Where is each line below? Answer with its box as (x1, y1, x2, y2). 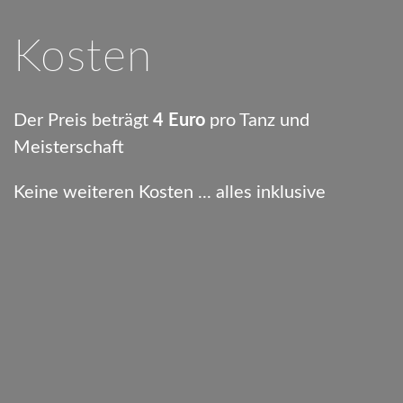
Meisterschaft (13, 138, 124, 157)
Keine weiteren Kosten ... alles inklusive (13, 183, 326, 201)
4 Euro (153, 111, 205, 130)
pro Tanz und (205, 111, 309, 130)
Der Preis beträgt (13, 111, 153, 130)
